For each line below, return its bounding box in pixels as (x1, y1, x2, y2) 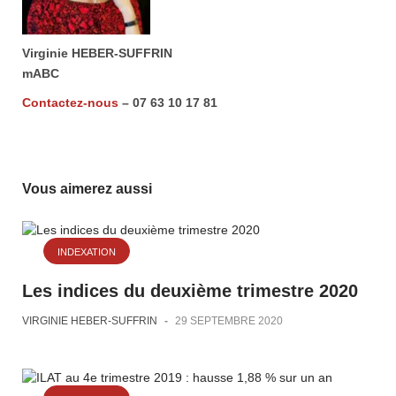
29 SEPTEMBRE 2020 (175, 315, 283, 327)
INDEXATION (57, 247, 116, 257)
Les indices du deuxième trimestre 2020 (22, 281, 358, 301)
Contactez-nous (22, 95, 118, 110)
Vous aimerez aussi (22, 181, 152, 196)
